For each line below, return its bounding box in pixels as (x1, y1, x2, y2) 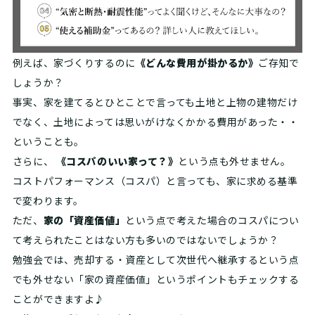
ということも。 (12, 134, 84, 148)
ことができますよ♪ (12, 291, 105, 306)
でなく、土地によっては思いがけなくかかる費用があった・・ (12, 114, 299, 129)
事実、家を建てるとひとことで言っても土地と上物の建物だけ (12, 94, 298, 109)
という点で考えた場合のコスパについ (125, 212, 300, 227)
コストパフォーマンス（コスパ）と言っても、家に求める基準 (12, 173, 298, 188)
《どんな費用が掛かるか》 (135, 55, 259, 70)
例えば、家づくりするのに (12, 55, 136, 70)
